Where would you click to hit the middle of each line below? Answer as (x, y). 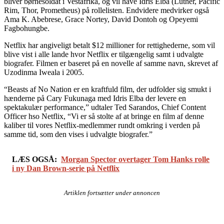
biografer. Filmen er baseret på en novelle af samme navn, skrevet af (111, 63)
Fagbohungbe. (27, 28)
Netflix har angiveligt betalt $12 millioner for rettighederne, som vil (109, 45)
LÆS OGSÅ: (34, 159)
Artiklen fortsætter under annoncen (112, 192)
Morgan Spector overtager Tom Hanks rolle (135, 159)
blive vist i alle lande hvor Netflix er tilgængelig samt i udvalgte (104, 54)
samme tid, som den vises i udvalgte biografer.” (78, 134)
